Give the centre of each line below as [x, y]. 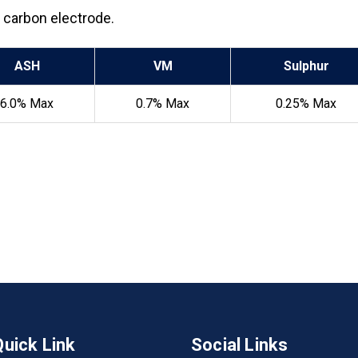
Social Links [240, 345]
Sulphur [306, 66]
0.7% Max [163, 104]
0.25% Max [306, 104]
